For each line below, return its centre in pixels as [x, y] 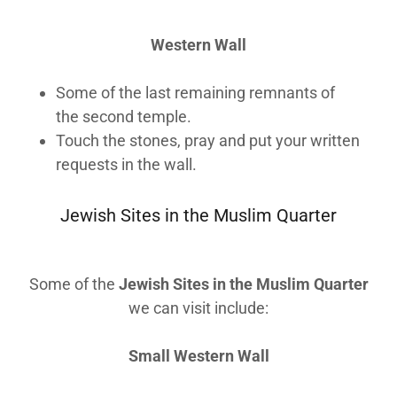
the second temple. [126, 117]
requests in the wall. [127, 164]
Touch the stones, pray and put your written [208, 140]
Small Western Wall [198, 356]
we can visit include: [198, 308]
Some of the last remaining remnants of [196, 93]
